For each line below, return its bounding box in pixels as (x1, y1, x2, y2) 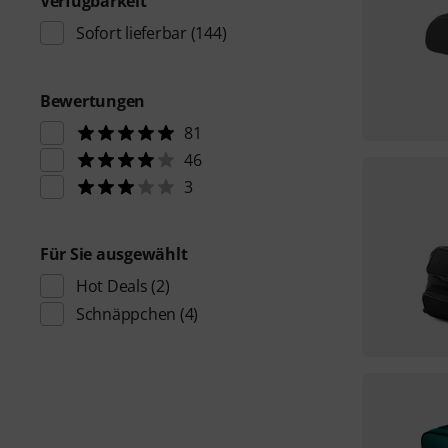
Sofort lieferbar (76, 22, 187, 44)
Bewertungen (40, 90, 146, 112)
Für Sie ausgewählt (40, 243, 188, 265)
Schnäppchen (76, 303, 177, 325)
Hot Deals (76, 275, 148, 297)
